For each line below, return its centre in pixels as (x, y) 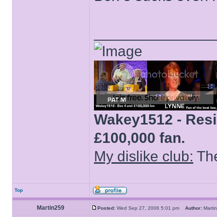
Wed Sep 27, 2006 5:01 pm (150, 208)
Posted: (106, 208)
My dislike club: (144, 156)
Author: (194, 208)
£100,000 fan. (139, 138)
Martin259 (51, 208)
